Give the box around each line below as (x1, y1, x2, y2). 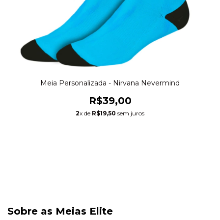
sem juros (116, 109, 144, 117)
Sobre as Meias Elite (7, 205, 113, 217)
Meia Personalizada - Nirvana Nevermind (40, 78, 180, 87)
